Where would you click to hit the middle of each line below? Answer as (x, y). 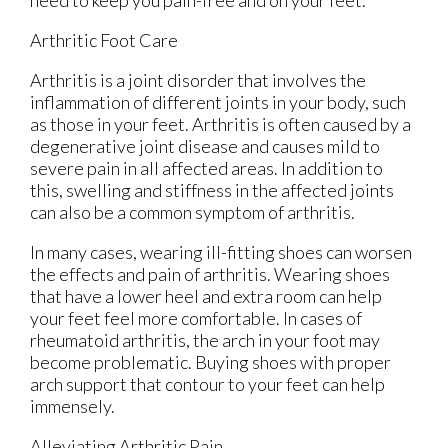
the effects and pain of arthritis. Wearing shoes (210, 274)
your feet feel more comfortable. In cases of (196, 318)
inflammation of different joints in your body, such (218, 102)
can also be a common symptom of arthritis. (192, 212)
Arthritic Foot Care (107, 40)
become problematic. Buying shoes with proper (210, 362)
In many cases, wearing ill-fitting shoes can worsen (221, 252)
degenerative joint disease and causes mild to (205, 146)
